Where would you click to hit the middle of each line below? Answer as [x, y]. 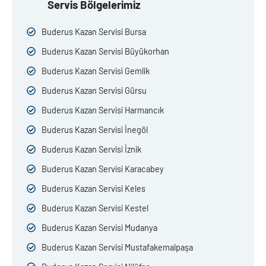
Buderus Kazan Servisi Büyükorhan [105, 52]
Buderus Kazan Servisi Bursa [94, 32]
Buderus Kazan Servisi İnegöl [95, 130]
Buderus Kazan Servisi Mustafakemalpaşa [117, 248]
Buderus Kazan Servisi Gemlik [96, 71]
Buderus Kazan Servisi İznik [91, 150]
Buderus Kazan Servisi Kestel [95, 208]
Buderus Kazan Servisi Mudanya [99, 228]
